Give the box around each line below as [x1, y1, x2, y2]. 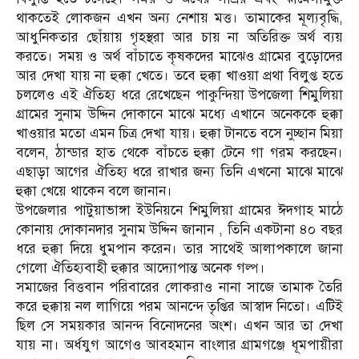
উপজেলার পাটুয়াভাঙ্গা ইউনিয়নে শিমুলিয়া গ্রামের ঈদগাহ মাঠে [16, 202, 343, 220]
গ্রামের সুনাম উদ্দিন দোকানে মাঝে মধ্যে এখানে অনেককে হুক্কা [16, 106, 343, 123]
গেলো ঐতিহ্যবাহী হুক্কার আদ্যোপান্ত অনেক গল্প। [16, 260, 265, 277]
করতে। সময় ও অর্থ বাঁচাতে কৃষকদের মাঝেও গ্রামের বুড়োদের [16, 48, 343, 66]
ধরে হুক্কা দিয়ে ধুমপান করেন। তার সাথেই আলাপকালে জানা [16, 240, 343, 258]
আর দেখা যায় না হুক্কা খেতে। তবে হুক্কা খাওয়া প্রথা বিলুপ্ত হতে [16, 67, 343, 85]
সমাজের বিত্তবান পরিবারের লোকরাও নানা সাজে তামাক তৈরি [16, 279, 343, 296]
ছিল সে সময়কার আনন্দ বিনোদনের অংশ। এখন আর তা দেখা [16, 317, 343, 335]
